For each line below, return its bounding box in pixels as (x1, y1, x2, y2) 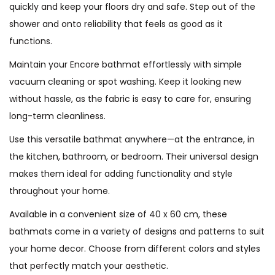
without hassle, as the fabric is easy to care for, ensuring (9, 93, 251, 105)
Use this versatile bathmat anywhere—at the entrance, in (9, 133, 255, 145)
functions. (9, 35, 52, 47)
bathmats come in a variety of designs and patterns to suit (9, 225, 265, 238)
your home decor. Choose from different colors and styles (9, 242, 260, 255)
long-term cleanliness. (9, 110, 106, 122)
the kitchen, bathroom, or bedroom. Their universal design (9, 150, 258, 163)
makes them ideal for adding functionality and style (9, 168, 233, 180)
